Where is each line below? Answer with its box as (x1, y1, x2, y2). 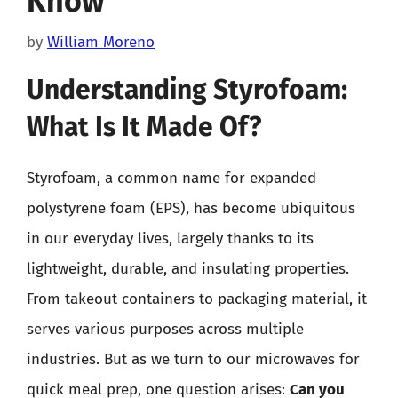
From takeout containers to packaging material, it (27, 290, 367, 308)
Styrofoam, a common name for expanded (27, 169, 316, 187)
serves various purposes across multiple (27, 320, 304, 338)
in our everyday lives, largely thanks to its (27, 229, 314, 248)
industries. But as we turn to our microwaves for (27, 350, 360, 369)
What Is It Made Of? (27, 111, 261, 143)
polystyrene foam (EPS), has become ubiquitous (27, 199, 355, 218)
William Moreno (47, 33, 155, 52)
